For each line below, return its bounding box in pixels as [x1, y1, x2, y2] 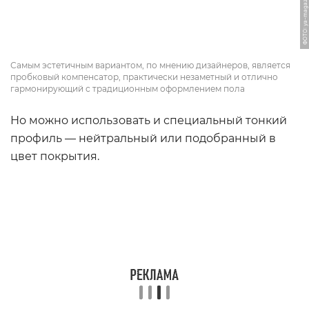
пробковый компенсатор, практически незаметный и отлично [10, 72, 278, 82]
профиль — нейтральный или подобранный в [10, 132, 276, 145]
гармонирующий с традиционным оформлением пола [10, 83, 245, 94]
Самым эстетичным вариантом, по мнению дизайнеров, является [10, 60, 290, 70]
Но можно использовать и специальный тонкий [10, 114, 287, 127]
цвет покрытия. [10, 150, 99, 163]
